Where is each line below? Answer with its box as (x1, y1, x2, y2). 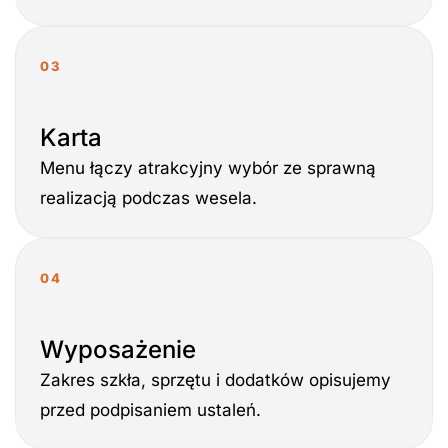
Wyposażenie (40, 334, 196, 364)
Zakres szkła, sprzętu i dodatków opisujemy (40, 369, 391, 390)
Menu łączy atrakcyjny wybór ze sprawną (40, 157, 376, 178)
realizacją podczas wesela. (40, 187, 257, 208)
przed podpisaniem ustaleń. (40, 399, 261, 420)
